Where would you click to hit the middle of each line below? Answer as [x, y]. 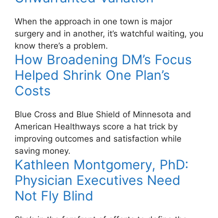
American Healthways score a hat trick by [96, 127]
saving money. [43, 151]
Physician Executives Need [98, 181]
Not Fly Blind [54, 196]
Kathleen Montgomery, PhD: [101, 165]
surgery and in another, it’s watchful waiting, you [109, 34]
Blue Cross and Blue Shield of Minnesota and [103, 115]
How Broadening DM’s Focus [103, 60]
